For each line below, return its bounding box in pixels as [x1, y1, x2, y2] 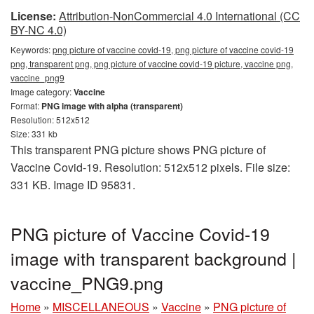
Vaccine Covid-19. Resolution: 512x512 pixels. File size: [11, 159, 290, 175]
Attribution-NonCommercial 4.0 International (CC [59, 8, 300, 24]
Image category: [11, 86, 74, 97]
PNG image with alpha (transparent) [41, 100, 183, 112]
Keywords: [11, 43, 53, 55]
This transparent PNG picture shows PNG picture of [11, 142, 266, 158]
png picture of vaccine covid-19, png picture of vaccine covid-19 [53, 43, 294, 55]
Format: [11, 100, 41, 111]
